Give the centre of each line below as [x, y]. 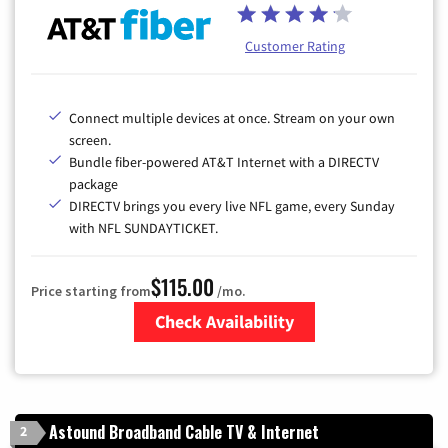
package [93, 184]
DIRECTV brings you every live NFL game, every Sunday [232, 206]
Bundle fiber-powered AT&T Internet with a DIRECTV [224, 162]
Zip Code [227, 354]
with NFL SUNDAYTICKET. [143, 228]
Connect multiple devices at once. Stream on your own [232, 118]
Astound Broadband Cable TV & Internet [184, 432]
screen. [90, 140]
